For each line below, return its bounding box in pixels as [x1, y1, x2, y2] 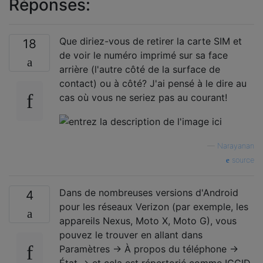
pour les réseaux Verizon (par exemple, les [59, 201, 248, 213]
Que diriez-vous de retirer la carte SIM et [59, 35, 242, 47]
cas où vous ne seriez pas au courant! [59, 91, 227, 103]
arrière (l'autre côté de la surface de [59, 63, 220, 75]
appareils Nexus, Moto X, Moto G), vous [59, 215, 237, 227]
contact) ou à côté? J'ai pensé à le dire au [59, 77, 247, 89]
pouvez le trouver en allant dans [59, 229, 203, 241]
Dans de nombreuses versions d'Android [59, 187, 238, 199]
